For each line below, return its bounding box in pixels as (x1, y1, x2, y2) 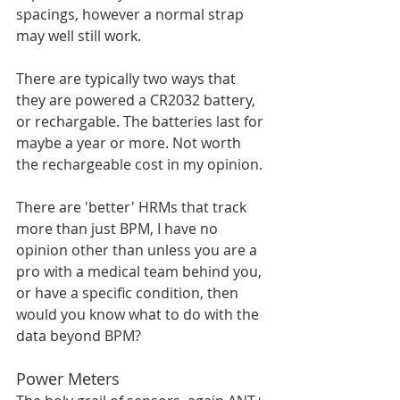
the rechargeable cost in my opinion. (16, 154, 266, 174)
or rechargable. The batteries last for (16, 112, 267, 131)
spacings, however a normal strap (16, 4, 247, 24)
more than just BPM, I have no (16, 219, 221, 238)
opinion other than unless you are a (16, 240, 261, 260)
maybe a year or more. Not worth (16, 133, 245, 153)
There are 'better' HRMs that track (16, 197, 250, 217)
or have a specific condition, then (16, 283, 242, 303)
